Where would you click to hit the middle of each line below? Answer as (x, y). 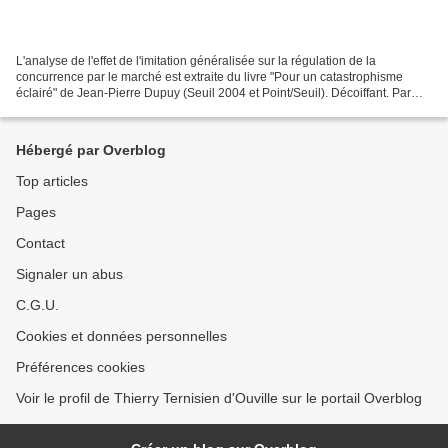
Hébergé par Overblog (91, 150)
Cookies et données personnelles (121, 336)
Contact (40, 243)
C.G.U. (37, 305)
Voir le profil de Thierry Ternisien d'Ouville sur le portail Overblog (219, 398)
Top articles (52, 181)
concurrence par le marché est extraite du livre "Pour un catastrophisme (209, 77)
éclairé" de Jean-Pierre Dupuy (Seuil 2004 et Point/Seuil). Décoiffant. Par (213, 93)
